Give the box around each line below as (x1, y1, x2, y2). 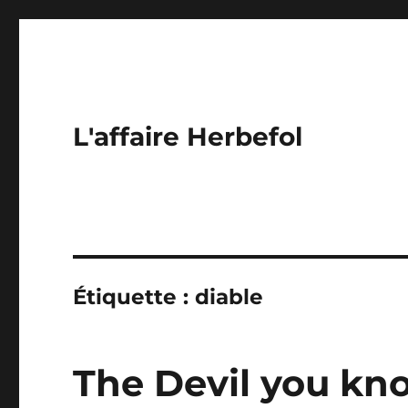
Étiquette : (73, 284, 196, 310)
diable (195, 284, 264, 310)
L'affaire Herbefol (73, 121, 303, 152)
